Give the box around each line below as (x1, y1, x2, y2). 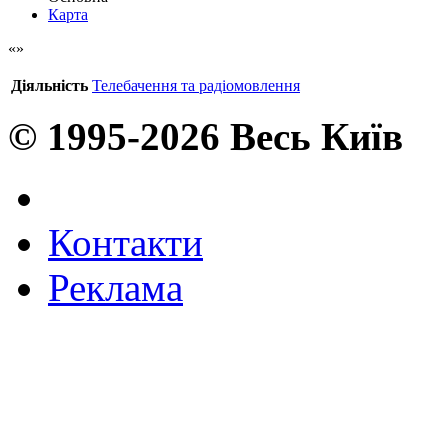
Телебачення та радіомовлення (92, 76, 300, 94)
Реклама (48, 265, 183, 309)
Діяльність (11, 76, 88, 94)
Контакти (48, 220, 203, 264)
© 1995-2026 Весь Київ (8, 114, 403, 158)
